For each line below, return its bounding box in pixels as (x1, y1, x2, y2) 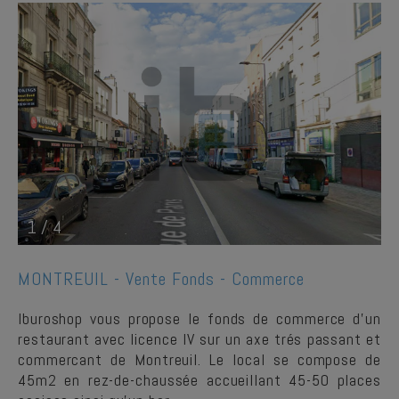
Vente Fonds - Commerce (126, 267, 305, 290)
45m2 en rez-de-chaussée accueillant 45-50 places (18, 370, 381, 390)
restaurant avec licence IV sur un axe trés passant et (18, 329, 381, 349)
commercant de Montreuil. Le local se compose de (18, 349, 381, 370)
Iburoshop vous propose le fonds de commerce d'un (18, 308, 381, 329)
